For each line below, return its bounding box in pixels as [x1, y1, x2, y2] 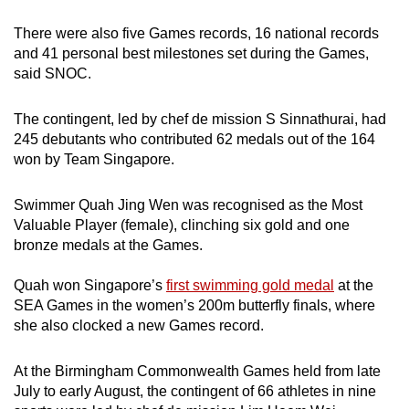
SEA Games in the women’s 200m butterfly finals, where [14, 298, 375, 314]
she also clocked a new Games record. [14, 318, 264, 334]
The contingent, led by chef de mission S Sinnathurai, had [14, 111, 386, 128]
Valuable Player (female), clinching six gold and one [14, 217, 350, 234]
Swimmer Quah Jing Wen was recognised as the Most [14, 197, 362, 214]
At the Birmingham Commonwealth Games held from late [14, 363, 381, 380]
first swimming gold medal [166, 278, 334, 294]
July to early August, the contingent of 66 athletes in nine [14, 383, 376, 400]
